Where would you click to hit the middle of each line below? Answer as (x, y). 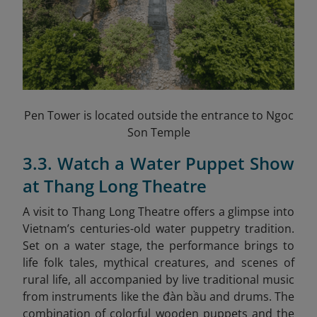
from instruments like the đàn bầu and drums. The (158, 296)
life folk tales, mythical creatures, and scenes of (158, 262)
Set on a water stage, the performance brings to (158, 245)
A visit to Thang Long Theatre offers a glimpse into (158, 211)
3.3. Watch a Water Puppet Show (158, 163)
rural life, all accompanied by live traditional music (158, 279)
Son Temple (158, 132)
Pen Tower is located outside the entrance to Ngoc (158, 115)
